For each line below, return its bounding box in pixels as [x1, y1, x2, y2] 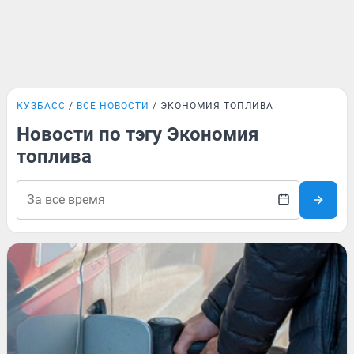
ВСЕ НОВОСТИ [77, 100, 149, 111]
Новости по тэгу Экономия [17, 123, 258, 145]
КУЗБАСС [17, 100, 66, 111]
